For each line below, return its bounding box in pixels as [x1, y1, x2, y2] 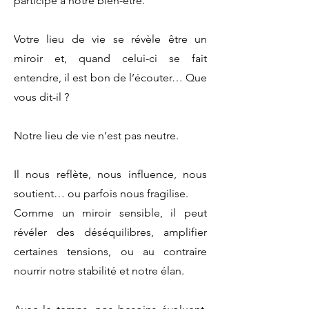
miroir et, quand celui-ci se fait [14, 51, 207, 65]
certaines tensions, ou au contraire [14, 244, 207, 258]
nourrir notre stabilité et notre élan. [14, 263, 184, 277]
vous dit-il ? [14, 90, 69, 103]
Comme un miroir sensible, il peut [14, 206, 207, 219]
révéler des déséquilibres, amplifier [14, 225, 207, 239]
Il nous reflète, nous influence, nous [14, 167, 207, 181]
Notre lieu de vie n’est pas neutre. [14, 128, 179, 142]
